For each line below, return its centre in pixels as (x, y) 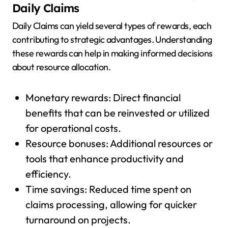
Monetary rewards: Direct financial (103, 98)
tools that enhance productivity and (104, 159)
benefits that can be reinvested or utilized (117, 113)
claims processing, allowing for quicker (111, 205)
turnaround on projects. (78, 220)
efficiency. (48, 174)
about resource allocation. (61, 67)
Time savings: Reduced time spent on (108, 189)
